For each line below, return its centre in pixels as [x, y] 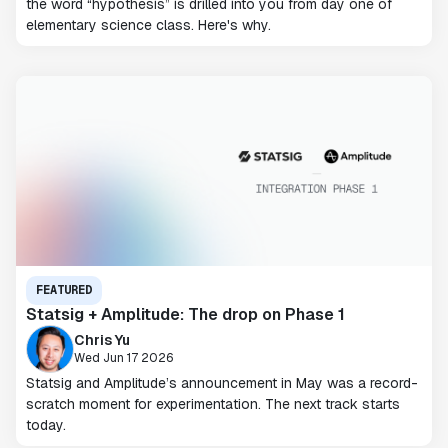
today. [46, 425]
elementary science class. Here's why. [148, 25]
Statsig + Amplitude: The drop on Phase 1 [185, 314]
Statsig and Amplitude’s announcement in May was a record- [222, 383]
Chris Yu [102, 339]
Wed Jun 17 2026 [124, 357]
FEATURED [64, 290]
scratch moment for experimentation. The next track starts [213, 404]
